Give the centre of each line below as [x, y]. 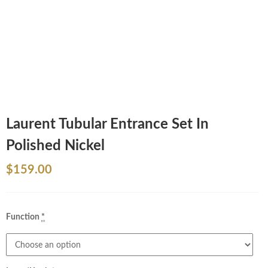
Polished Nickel [55, 146]
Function [23, 217]
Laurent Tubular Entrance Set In [107, 124]
